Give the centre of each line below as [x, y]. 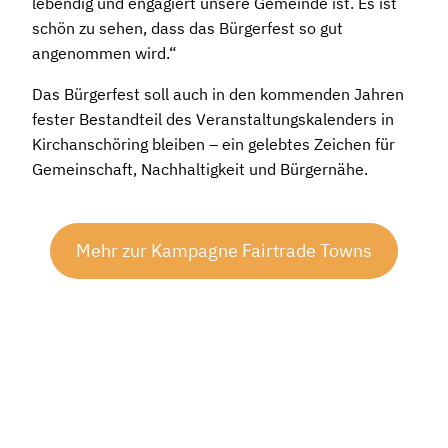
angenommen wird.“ [104, 53]
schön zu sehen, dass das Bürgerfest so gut [187, 28]
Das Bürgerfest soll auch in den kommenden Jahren [218, 94]
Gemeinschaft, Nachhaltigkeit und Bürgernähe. [200, 169]
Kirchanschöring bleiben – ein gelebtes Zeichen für [213, 144]
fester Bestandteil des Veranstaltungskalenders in [213, 119]
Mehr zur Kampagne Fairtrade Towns [224, 250]
